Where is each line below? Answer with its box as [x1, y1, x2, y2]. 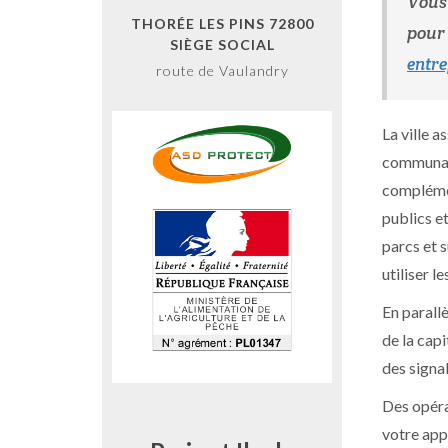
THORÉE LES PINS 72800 [130, 15, 314, 32]
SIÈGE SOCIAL [169, 36, 275, 53]
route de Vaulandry [155, 62, 289, 79]
